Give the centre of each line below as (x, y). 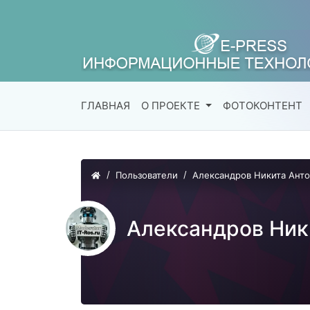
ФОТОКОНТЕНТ (262, 106)
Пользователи (146, 175)
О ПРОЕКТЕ (171, 106)
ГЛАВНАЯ (106, 106)
